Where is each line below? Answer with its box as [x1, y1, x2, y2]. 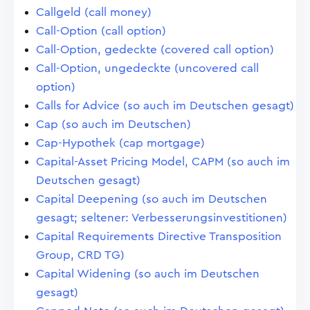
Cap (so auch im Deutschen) [36, 118, 191, 130]
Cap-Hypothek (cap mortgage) [36, 137, 205, 149]
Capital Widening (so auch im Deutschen [36, 268, 259, 280]
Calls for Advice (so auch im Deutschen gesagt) [36, 100, 294, 111]
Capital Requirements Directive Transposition [36, 230, 282, 242]
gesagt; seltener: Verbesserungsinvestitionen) [36, 212, 287, 224]
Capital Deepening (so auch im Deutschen [36, 193, 267, 205]
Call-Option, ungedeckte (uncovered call [36, 62, 259, 74]
